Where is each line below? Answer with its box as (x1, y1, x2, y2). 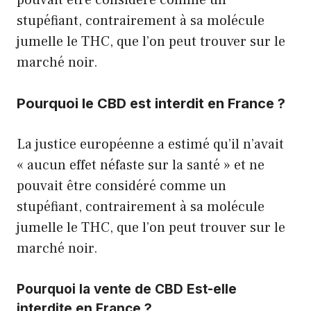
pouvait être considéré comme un (17, 176, 226, 195)
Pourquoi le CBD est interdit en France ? (17, 94, 285, 112)
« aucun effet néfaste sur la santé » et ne (17, 155, 264, 174)
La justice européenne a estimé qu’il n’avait (17, 135, 284, 153)
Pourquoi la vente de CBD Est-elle (17, 280, 237, 297)
